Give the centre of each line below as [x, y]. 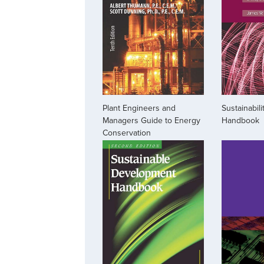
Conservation [127, 133]
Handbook [240, 121]
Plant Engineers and [139, 108]
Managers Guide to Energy [151, 121]
